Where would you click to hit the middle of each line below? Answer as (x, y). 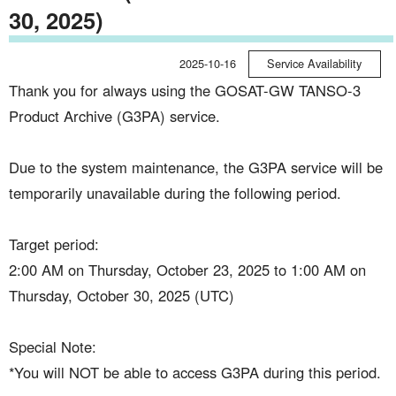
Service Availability (315, 63)
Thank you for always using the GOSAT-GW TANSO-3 (184, 90)
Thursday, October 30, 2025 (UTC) (121, 295)
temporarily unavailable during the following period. (175, 192)
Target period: (53, 244)
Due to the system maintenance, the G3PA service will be (195, 167)
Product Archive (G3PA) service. (114, 115)
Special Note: (52, 346)
